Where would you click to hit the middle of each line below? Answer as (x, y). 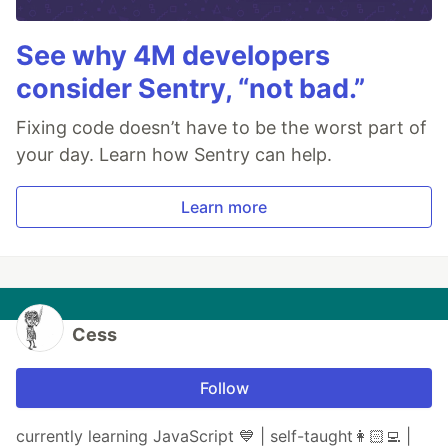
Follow (224, 388)
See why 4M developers (173, 56)
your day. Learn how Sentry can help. (174, 155)
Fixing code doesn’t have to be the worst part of (221, 128)
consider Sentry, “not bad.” (190, 89)
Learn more (224, 207)
